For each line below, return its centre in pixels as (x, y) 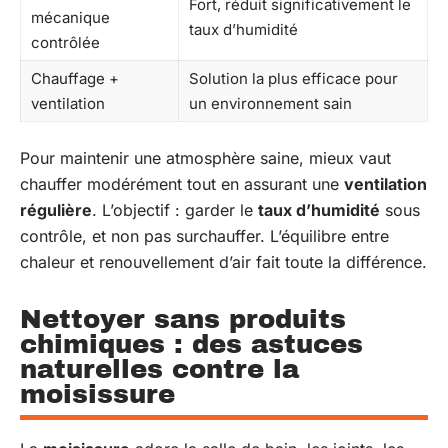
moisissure (97, 393)
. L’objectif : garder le (175, 209)
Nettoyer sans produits (183, 318)
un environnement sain (270, 104)
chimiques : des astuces (191, 343)
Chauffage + (75, 79)
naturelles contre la (159, 368)
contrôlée (65, 43)
